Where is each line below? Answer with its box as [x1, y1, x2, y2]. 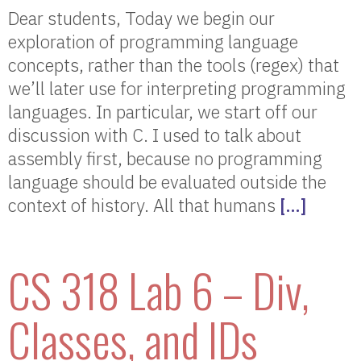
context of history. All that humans [8, 193, 280, 217]
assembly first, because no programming [8, 147, 322, 170]
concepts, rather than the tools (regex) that [8, 53, 339, 77]
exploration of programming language [8, 30, 298, 53]
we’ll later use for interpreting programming [8, 77, 346, 100]
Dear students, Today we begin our [8, 6, 275, 30]
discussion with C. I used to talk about [8, 123, 301, 147]
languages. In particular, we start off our [8, 100, 317, 123]
